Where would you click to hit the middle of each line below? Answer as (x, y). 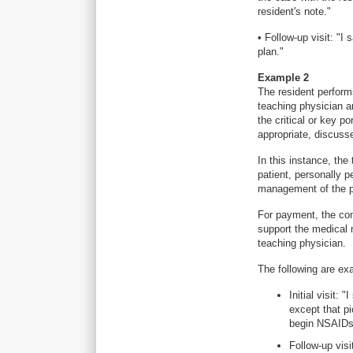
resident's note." (294, 11)
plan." (271, 52)
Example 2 (283, 78)
